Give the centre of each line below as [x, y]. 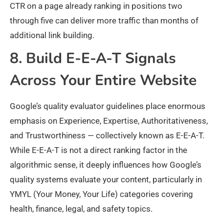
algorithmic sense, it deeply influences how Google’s [106, 165]
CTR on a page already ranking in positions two [96, 6]
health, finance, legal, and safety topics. [81, 209]
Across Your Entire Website [103, 81]
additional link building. [52, 35]
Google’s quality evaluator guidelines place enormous [108, 106]
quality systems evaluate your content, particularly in [106, 180]
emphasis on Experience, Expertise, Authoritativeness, [109, 121]
